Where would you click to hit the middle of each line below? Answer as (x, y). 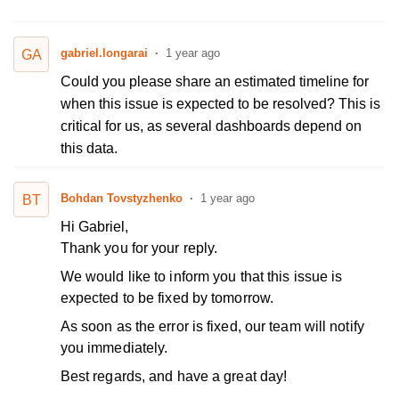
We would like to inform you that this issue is (201, 277)
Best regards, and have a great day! (174, 377)
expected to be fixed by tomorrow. (167, 298)
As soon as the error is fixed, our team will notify (212, 327)
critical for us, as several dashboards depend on (211, 126)
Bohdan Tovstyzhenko (121, 199)
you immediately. (114, 348)
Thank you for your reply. (139, 248)
